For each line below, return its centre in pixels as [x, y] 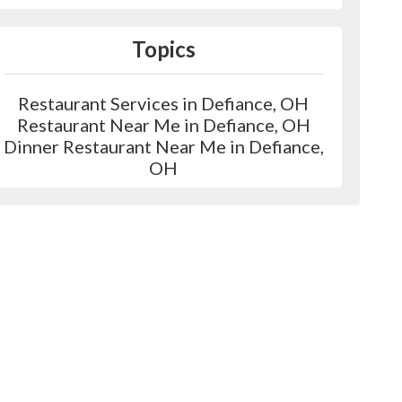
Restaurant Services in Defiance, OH [164, 103]
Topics [163, 49]
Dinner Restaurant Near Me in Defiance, [163, 146]
